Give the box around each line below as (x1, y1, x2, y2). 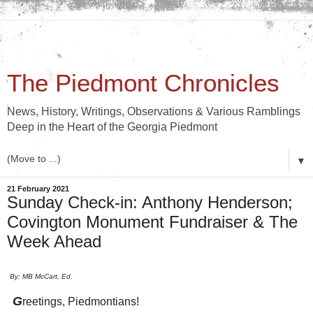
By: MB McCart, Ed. (10, 272, 75, 280)
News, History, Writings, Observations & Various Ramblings (7, 105, 300, 117)
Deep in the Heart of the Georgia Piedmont (7, 121, 217, 133)
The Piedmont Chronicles (7, 70, 279, 96)
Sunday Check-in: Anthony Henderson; (7, 193, 293, 212)
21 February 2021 (7, 184, 69, 193)
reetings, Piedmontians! (22, 295, 142, 307)
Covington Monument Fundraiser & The (7, 212, 298, 231)
